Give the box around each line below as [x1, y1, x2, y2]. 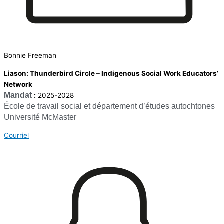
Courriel [4, 131, 29, 139]
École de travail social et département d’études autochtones [4, 102, 215, 111]
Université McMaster [4, 113, 78, 122]
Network [4, 80, 32, 89]
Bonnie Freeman [4, 51, 56, 60]
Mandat [4, 91, 32, 100]
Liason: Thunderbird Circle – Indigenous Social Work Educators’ [4, 69, 218, 78]
